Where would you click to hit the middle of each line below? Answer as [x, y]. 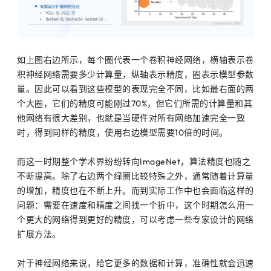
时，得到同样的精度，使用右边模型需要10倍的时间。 [122, 132]
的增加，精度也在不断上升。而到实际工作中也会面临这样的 [135, 190]
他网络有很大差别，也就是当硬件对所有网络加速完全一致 [131, 118]
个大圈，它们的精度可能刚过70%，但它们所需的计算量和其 [135, 103]
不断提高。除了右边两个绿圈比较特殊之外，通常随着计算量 [135, 176]
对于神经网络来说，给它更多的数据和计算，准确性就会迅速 [135, 263]
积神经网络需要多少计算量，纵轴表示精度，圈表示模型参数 [135, 74]
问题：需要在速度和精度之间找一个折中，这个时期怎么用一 [135, 205]
